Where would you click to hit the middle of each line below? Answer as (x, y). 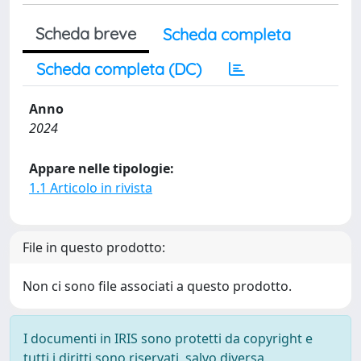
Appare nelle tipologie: (102, 168)
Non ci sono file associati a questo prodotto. (157, 286)
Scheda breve (86, 33)
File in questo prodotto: (94, 247)
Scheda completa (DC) (119, 69)
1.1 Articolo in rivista (91, 188)
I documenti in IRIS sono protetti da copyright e (168, 338)
